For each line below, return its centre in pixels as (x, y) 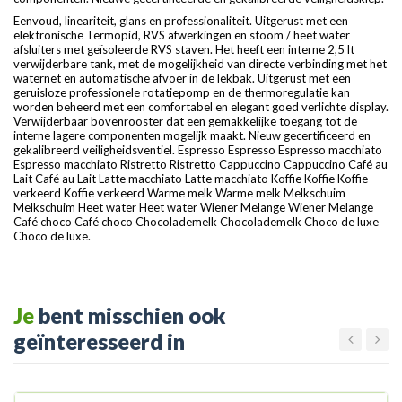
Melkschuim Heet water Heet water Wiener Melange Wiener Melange (193, 208)
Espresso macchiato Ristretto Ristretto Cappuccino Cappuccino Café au (201, 165)
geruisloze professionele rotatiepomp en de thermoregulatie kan (182, 93)
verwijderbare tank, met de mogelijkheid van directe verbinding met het (200, 64)
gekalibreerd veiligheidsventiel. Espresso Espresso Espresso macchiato (198, 150)
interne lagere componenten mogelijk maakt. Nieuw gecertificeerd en (192, 136)
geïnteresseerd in (99, 342)
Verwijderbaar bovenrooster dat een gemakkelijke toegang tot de (185, 122)
